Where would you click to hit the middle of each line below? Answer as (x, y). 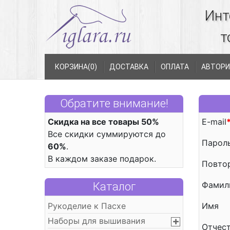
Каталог (114, 187)
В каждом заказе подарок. (102, 159)
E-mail (214, 122)
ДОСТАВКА (129, 67)
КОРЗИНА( (73, 67)
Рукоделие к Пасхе (87, 206)
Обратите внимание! (114, 103)
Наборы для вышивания (97, 221)
